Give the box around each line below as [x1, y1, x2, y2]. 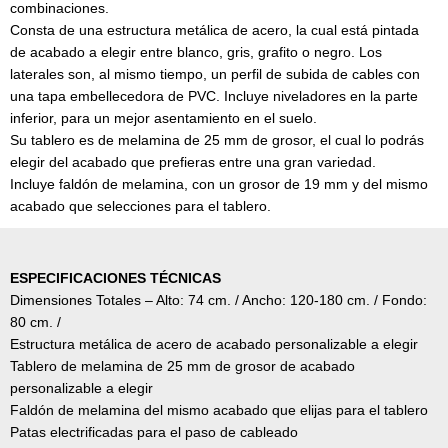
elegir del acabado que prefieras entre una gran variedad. [10, 155, 376, 171]
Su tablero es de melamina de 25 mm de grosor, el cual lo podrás [10, 133, 424, 149]
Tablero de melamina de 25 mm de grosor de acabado [10, 359, 355, 375]
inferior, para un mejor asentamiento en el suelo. [10, 111, 317, 127]
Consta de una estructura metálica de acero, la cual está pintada [10, 23, 419, 39]
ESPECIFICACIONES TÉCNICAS [10, 271, 225, 287]
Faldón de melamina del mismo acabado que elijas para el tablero [10, 403, 428, 419]
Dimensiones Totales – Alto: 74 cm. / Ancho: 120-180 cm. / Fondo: [10, 293, 427, 309]
